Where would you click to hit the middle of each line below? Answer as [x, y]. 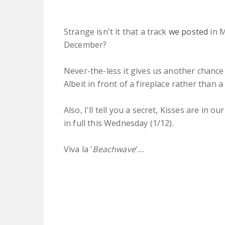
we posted [188, 31]
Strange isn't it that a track [116, 31]
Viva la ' [78, 149]
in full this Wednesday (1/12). [119, 123]
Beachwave [114, 149]
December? [85, 44]
